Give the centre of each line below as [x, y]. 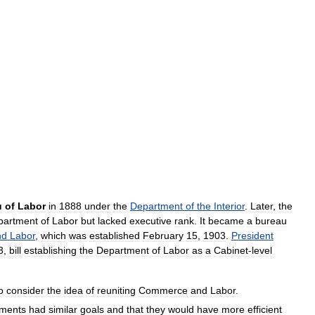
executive [150, 221]
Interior [229, 206]
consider [25, 291]
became [226, 221]
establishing [50, 251]
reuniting [116, 291]
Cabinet [231, 251]
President [252, 236]
